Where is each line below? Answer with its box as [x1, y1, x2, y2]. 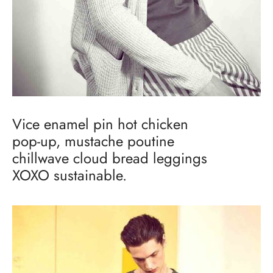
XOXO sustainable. [12, 165, 127, 186]
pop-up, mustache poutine [12, 130, 174, 152]
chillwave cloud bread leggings [12, 147, 207, 169]
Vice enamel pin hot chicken [12, 113, 188, 135]
